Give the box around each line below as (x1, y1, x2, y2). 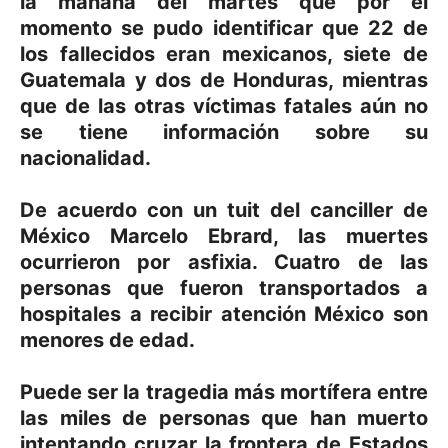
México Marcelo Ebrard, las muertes (20, 223, 428, 248)
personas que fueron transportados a (20, 275, 428, 300)
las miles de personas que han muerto (20, 405, 428, 430)
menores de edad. (20, 327, 195, 352)
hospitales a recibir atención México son (20, 301, 428, 326)
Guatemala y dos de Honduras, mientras (20, 67, 428, 92)
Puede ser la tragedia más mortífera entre (20, 379, 428, 404)
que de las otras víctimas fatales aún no (20, 93, 428, 118)
